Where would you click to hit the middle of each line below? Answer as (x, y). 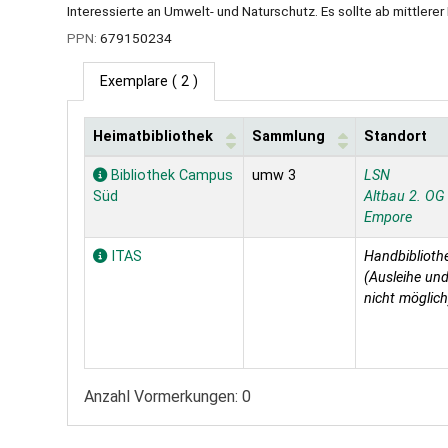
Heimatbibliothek (153, 137)
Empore (388, 218)
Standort (395, 137)
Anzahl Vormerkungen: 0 (167, 397)
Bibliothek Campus (170, 176)
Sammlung (288, 137)
